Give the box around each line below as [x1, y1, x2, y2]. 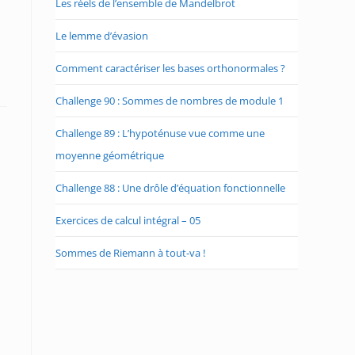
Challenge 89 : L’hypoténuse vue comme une [55, 126, 265, 140]
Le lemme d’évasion [55, 29, 148, 43]
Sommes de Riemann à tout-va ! [55, 246, 205, 260]
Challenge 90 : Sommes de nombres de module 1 [55, 94, 284, 108]
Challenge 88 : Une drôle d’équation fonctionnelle [55, 181, 285, 195]
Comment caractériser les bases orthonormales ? [55, 61, 285, 75]
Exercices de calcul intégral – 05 [55, 213, 200, 227]
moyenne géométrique [55, 148, 164, 162]
